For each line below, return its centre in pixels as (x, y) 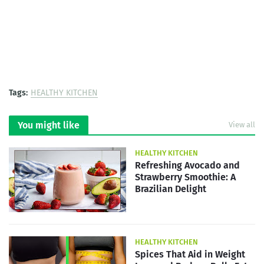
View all (242, 125)
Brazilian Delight (171, 189)
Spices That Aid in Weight (190, 254)
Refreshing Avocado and (187, 165)
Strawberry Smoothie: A (185, 177)
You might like (49, 125)
